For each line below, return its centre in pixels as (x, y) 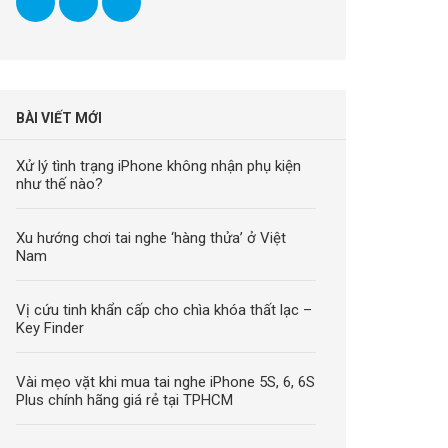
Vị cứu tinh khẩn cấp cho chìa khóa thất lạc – (164, 309)
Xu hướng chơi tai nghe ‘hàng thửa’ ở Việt (151, 237)
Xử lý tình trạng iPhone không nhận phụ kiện (159, 165)
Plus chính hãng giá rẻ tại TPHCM (125, 399)
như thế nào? (60, 183)
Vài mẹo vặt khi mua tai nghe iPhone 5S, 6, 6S (166, 381)
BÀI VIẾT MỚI (59, 117)
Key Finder (50, 327)
